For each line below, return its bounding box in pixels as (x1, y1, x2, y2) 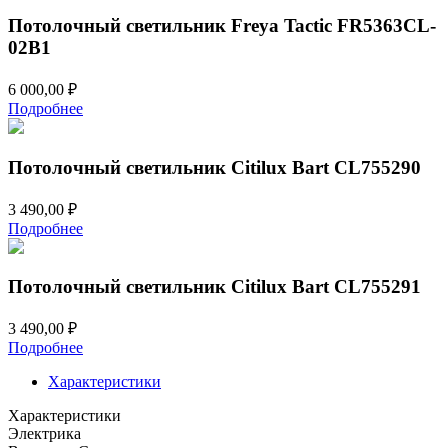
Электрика (8, 425, 81, 443)
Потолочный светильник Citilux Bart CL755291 (8, 276, 421, 298)
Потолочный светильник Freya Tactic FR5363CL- (8, 15, 436, 37)
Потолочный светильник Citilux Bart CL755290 (8, 156, 421, 178)
